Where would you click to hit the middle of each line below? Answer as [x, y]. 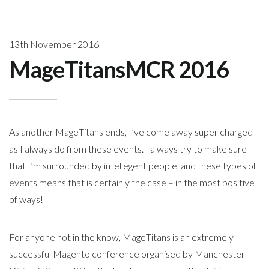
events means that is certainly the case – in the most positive [132, 182]
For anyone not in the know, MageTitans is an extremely [121, 237]
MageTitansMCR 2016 [119, 69]
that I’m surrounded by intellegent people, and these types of [133, 165]
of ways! [26, 199]
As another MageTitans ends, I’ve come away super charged [131, 131]
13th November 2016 [54, 44]
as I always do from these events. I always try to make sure [128, 148]
